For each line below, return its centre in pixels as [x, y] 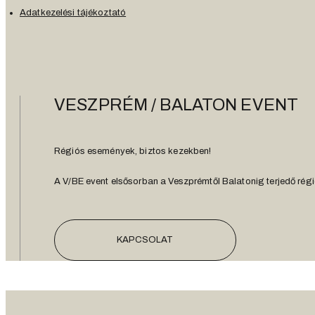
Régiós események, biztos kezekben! [133, 152]
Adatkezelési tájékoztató [73, 13]
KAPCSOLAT [145, 240]
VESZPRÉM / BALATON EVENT [176, 105]
